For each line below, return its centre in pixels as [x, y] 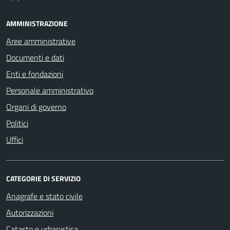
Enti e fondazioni [35, 74]
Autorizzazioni [30, 212]
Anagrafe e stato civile [44, 196]
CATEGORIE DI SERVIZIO [43, 178]
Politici [17, 123]
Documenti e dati [35, 57]
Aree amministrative [41, 41]
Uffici [15, 139]
